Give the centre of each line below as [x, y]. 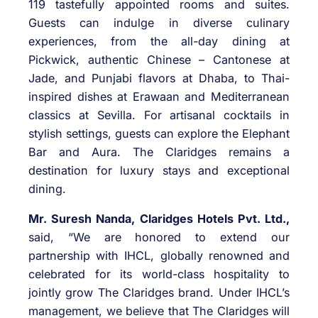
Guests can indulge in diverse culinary [159, 23]
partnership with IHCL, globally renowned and [159, 256]
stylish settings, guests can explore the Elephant [159, 134]
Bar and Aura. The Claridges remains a [159, 152]
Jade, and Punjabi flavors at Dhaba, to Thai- [159, 78]
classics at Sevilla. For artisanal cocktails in [159, 115]
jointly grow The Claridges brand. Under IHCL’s [159, 293]
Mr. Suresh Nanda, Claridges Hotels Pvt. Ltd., [159, 219]
